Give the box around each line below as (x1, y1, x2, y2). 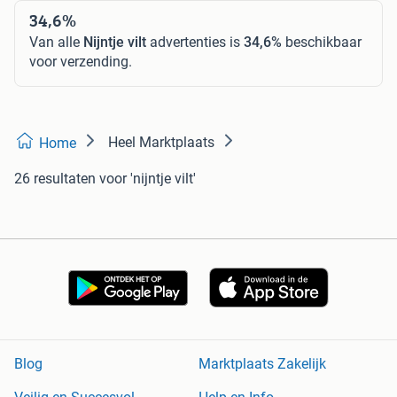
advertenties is (146, 33, 244, 51)
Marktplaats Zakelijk (198, 355, 326, 373)
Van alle (29, 33, 83, 51)
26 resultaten (14, 169, 96, 187)
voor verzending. (29, 52, 132, 70)
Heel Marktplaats (108, 133, 214, 151)
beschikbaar (282, 33, 362, 51)
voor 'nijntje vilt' (99, 169, 196, 187)
